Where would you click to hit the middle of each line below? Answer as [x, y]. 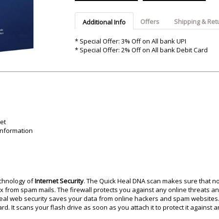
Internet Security [59, 181]
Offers [150, 22]
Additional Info [104, 22]
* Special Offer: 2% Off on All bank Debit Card [141, 50]
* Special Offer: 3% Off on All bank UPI [130, 41]
